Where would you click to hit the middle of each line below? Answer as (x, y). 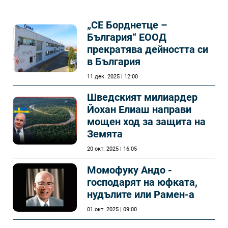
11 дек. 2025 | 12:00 (112, 77)
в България (114, 62)
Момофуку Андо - (130, 170)
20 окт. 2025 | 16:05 (112, 149)
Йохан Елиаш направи (139, 109)
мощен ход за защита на (146, 122)
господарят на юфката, (142, 182)
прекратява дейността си (148, 49)
